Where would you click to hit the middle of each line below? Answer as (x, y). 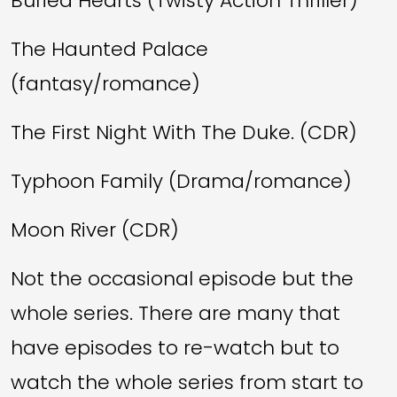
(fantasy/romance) (105, 83)
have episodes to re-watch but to (175, 347)
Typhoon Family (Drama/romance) (181, 181)
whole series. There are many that (175, 313)
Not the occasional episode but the (182, 278)
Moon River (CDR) (95, 230)
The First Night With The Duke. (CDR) (184, 132)
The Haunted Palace (109, 49)
